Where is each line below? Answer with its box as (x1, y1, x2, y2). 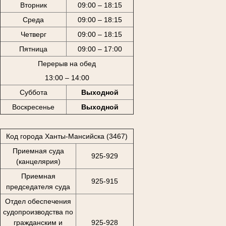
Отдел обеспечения (5, 197, 71, 205)
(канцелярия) (16, 157, 61, 165)
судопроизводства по (3, 207, 73, 216)
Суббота (19, 88, 47, 96)
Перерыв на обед (38, 59, 96, 68)
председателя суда (6, 182, 70, 191)
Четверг (20, 30, 46, 38)
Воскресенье (12, 102, 54, 111)
